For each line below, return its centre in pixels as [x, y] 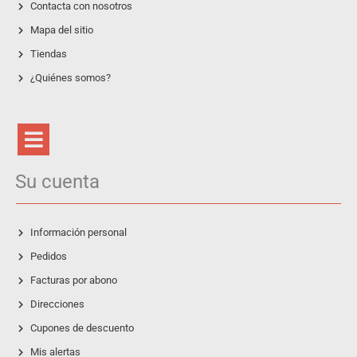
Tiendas [48, 54]
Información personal [78, 233]
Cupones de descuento [82, 328]
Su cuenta [57, 182]
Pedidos [48, 257]
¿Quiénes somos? [70, 78]
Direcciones [57, 304]
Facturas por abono [73, 280]
